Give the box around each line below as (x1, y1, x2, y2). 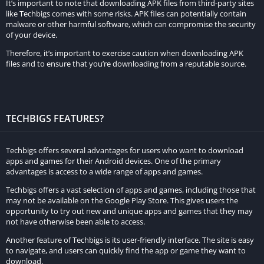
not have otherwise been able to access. (6, 216, 145, 227)
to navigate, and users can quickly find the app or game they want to (6, 245, 246, 256)
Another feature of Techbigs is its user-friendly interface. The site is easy (6, 235, 254, 245)
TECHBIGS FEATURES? (6, 112, 104, 125)
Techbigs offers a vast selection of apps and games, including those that (6, 184, 256, 195)
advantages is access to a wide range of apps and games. (6, 166, 203, 177)
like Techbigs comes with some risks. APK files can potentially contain (6, 8, 246, 19)
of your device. (6, 29, 57, 40)
